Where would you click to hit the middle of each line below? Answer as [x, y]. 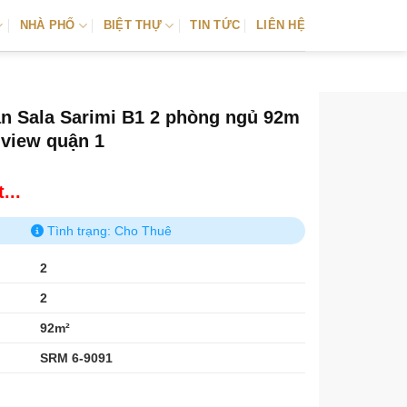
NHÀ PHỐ [47, 25]
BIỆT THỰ [132, 25]
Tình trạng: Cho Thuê [107, 231]
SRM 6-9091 [77, 358]
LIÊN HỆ [281, 25]
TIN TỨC [215, 25]
